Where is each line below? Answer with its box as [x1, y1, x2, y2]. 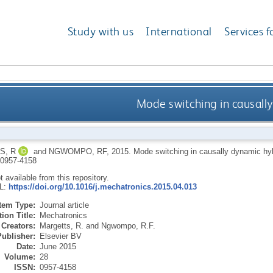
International [146, 24, 212, 39]
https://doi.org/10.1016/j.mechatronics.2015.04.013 [8, 182, 197, 191]
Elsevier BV [39, 231, 82, 241]
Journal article [39, 200, 89, 210]
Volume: [4, 252, 35, 261]
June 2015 [39, 241, 76, 251]
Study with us [67, 24, 134, 39]
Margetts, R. [39, 221, 83, 230]
